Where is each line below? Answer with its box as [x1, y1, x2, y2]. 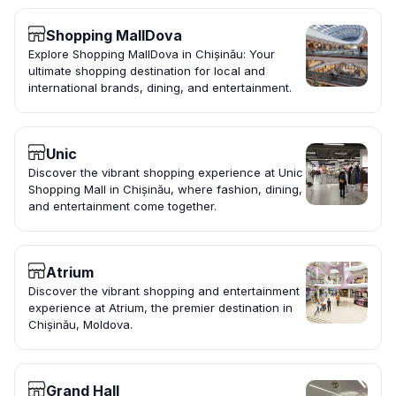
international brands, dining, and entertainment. [28, 80, 292, 95]
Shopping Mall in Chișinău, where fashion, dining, [28, 182, 302, 197]
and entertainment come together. [28, 199, 217, 214]
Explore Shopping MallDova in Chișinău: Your [28, 47, 275, 62]
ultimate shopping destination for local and [28, 64, 265, 79]
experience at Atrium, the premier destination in [28, 301, 293, 316]
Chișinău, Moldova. [28, 317, 133, 332]
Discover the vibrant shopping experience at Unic [28, 165, 303, 180]
